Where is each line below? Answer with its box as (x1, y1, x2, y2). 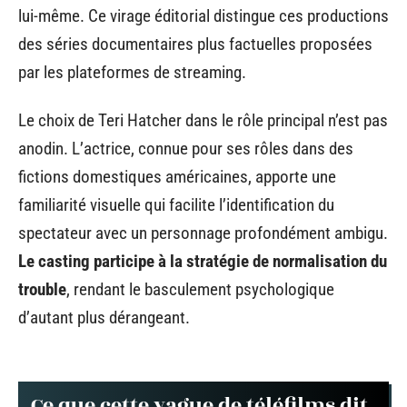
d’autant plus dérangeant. (18, 307, 190, 328)
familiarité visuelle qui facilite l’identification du (18, 194, 334, 215)
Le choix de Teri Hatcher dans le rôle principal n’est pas (18, 110, 388, 131)
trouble (18, 279, 66, 300)
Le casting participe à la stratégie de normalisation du (18, 251, 387, 272)
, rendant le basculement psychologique (66, 279, 334, 300)
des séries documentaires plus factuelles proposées (18, 33, 372, 55)
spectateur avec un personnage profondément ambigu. (18, 223, 388, 243)
